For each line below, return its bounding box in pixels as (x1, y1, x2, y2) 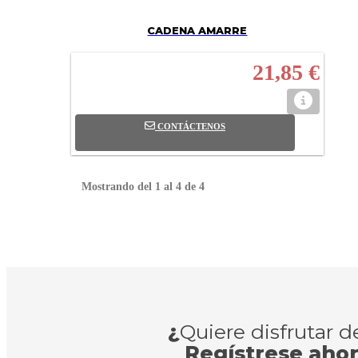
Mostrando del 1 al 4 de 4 (82, 181, 205, 193)
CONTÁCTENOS (157, 121, 225, 132)
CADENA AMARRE (147, 25, 248, 38)
